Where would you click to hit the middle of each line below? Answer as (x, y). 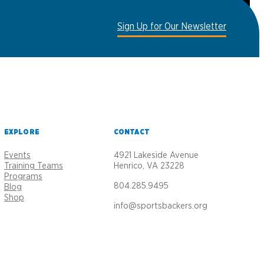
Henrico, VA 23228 (149, 166)
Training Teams (34, 166)
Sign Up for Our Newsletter (172, 27)
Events (17, 155)
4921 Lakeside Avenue (156, 155)
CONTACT (132, 132)
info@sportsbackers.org (161, 206)
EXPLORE (22, 132)
